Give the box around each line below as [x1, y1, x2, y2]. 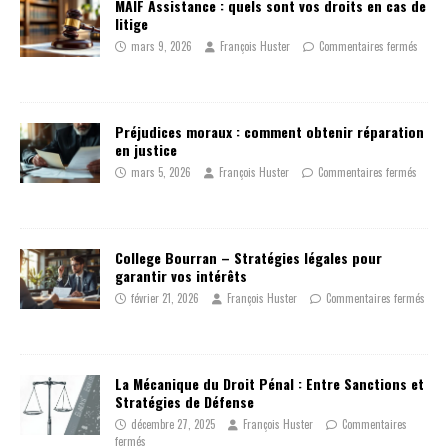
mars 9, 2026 [131, 38, 192, 55]
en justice [115, 139, 177, 161]
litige [115, 13, 148, 35]
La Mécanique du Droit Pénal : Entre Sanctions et [115, 373, 424, 395]
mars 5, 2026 [131, 164, 191, 181]
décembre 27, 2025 [131, 416, 215, 433]
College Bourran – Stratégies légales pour [115, 247, 382, 269]
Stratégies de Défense [115, 391, 254, 413]
